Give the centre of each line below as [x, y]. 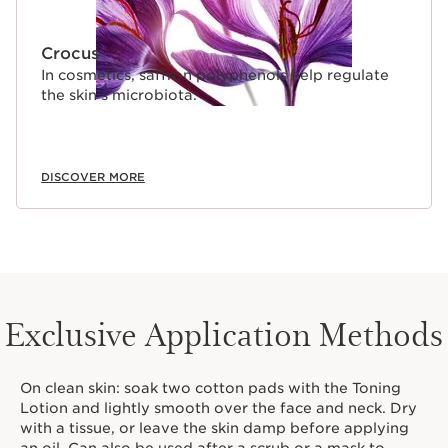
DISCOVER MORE [93, 177]
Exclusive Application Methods [224, 333]
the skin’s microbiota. [119, 95]
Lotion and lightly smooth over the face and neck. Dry [218, 408]
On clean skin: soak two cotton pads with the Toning [210, 388]
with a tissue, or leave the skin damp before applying [214, 428]
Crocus [70, 54]
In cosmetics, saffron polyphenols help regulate [215, 75]
